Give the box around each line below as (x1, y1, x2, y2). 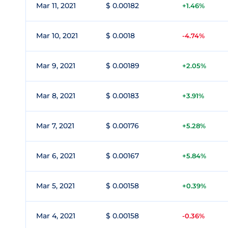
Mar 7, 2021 (36, 121, 74, 130)
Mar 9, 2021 (36, 61, 75, 70)
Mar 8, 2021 (36, 91, 75, 100)
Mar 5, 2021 (36, 181, 75, 190)
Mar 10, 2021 (36, 31, 78, 40)
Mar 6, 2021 (36, 151, 75, 160)
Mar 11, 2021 (36, 1, 76, 10)
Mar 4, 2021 (36, 211, 75, 220)
